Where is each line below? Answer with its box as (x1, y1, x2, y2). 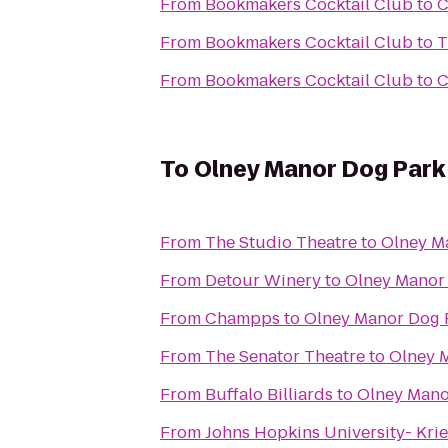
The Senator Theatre (205, 345, 365, 368)
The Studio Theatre (205, 231, 357, 254)
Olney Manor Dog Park (194, 154, 445, 185)
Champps (205, 307, 280, 330)
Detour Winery (205, 269, 321, 292)
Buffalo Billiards (205, 383, 333, 406)
